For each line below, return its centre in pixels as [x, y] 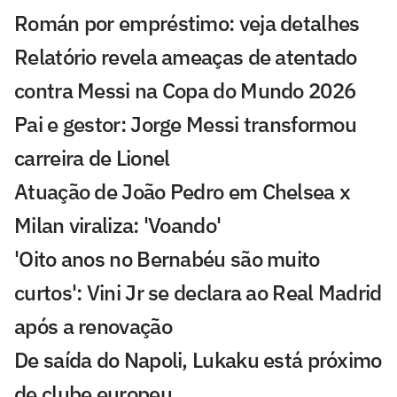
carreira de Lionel [92, 158]
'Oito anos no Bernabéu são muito [167, 259]
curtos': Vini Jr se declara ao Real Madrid [198, 293]
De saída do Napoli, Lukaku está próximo [198, 360]
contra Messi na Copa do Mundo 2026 [185, 91]
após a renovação [93, 327]
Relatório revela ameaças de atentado [186, 57]
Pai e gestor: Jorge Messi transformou [186, 125]
